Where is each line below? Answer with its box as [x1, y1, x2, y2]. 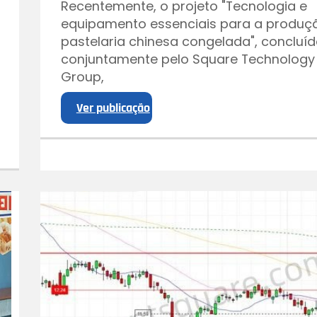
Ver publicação [76, 99, 150, 116]
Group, [61, 67, 105, 86]
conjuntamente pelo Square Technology [61, 50, 316, 68]
